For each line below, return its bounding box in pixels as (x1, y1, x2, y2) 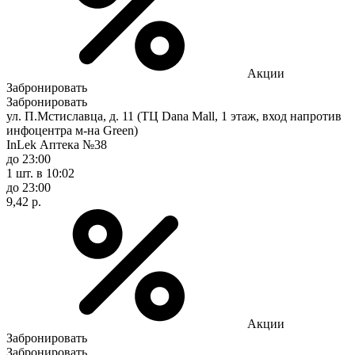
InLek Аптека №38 (6, 137, 107, 151)
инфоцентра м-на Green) (6, 123, 138, 137)
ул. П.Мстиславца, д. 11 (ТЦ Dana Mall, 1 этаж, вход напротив (6, 109, 342, 123)
